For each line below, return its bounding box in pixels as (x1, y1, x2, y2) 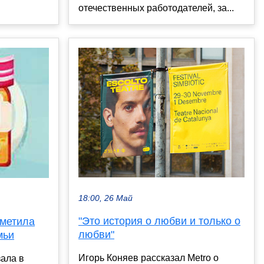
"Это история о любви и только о (78, 215, 240, 227)
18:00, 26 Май (78, 194, 133, 203)
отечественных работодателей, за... (78, 2, 234, 13)
